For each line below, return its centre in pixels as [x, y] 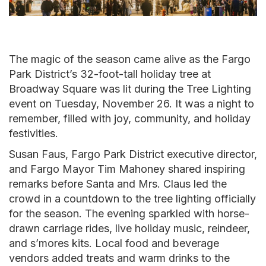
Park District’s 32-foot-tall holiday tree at [110, 74]
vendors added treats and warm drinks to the [119, 258]
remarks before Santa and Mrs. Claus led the [118, 184]
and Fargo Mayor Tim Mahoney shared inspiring [127, 169]
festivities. [34, 134]
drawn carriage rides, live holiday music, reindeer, [129, 229]
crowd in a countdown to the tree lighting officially [132, 199]
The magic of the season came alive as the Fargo [130, 59]
